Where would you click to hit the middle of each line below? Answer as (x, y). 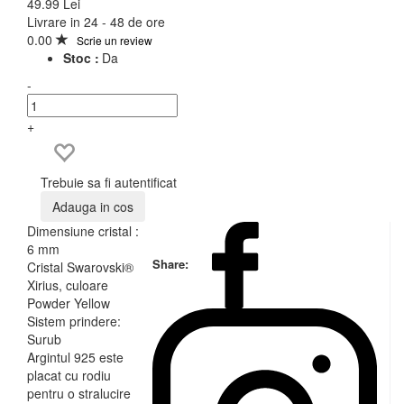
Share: (173, 263)
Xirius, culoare (68, 285)
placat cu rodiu (69, 375)
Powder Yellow (69, 303)
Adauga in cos (93, 206)
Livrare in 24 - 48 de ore (96, 21)
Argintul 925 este (75, 357)
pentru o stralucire (79, 393)
